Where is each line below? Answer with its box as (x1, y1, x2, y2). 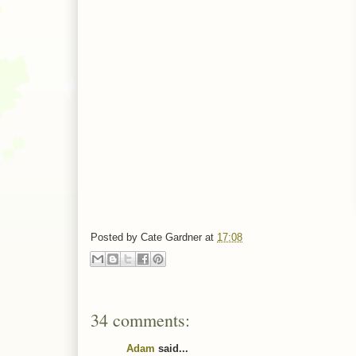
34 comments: (91, 308, 190, 331)
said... (155, 342, 188, 354)
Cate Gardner (141, 231, 202, 244)
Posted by (91, 231, 141, 244)
